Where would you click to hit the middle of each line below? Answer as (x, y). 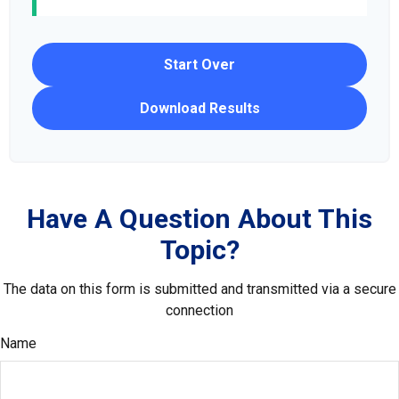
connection (199, 310)
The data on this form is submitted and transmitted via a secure (199, 289)
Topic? (199, 250)
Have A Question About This (199, 219)
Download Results (199, 108)
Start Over (199, 65)
